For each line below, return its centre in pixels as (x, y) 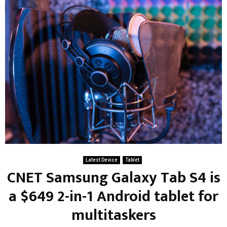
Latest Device (101, 160)
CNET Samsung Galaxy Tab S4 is (113, 178)
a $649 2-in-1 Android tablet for (113, 196)
